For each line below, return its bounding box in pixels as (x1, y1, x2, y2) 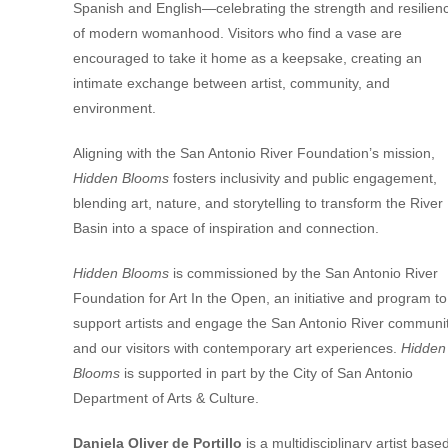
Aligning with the (72, 145, 176, 161)
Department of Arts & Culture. (72, 390, 259, 406)
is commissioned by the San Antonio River (168, 265, 438, 281)
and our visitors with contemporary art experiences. (72, 340, 401, 356)
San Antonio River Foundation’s (175, 145, 379, 161)
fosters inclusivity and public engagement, (168, 170, 437, 186)
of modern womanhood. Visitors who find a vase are (72, 25, 402, 41)
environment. (72, 100, 156, 116)
